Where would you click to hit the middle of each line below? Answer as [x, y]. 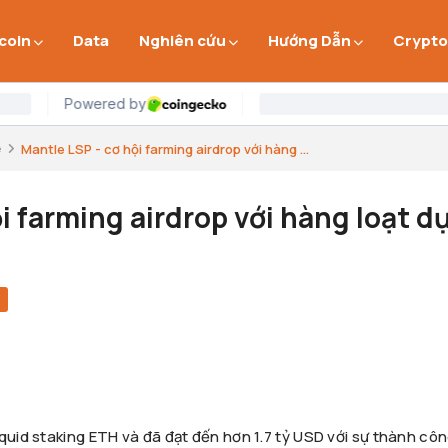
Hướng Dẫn [310, 40]
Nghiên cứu [183, 40]
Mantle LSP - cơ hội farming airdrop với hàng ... [165, 148]
